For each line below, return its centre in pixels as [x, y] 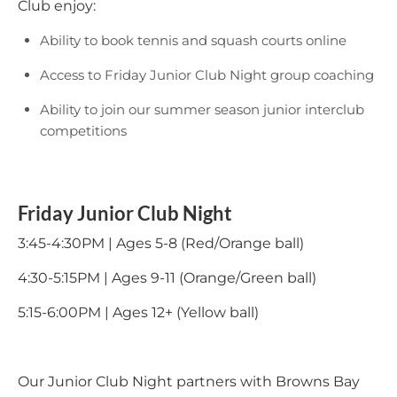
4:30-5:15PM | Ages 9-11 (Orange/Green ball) [167, 277]
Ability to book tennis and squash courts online [195, 40]
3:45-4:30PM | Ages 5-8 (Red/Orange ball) [161, 243]
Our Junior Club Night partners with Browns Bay [189, 381]
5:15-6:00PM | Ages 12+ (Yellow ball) [138, 312]
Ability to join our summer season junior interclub [202, 109]
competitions [83, 130]
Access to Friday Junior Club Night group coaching [207, 74]
